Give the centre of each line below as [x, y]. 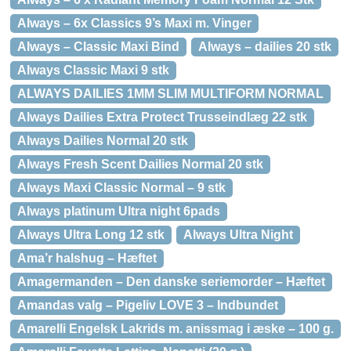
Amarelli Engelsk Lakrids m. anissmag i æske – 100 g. [175, 329]
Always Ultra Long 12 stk [91, 235]
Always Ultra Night [238, 235]
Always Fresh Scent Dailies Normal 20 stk [140, 164]
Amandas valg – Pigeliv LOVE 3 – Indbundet [148, 305]
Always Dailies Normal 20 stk [103, 141]
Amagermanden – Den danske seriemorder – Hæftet [171, 282]
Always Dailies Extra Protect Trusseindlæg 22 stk [162, 117]
